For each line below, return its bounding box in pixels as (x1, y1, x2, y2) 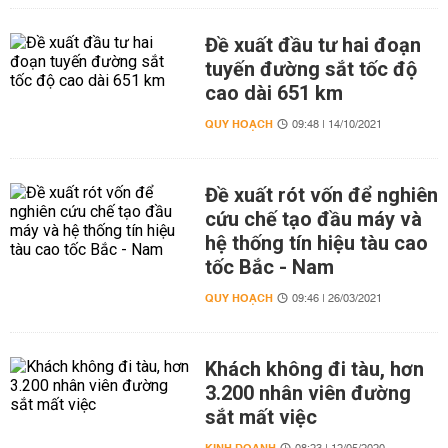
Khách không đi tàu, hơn (204, 357, 424, 381)
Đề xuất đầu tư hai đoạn (204, 33, 421, 57)
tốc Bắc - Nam (204, 255, 334, 279)
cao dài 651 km (204, 81, 343, 105)
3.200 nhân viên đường (204, 381, 411, 405)
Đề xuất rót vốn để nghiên (204, 183, 438, 207)
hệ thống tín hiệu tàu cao (204, 231, 428, 255)
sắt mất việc (204, 405, 317, 429)
